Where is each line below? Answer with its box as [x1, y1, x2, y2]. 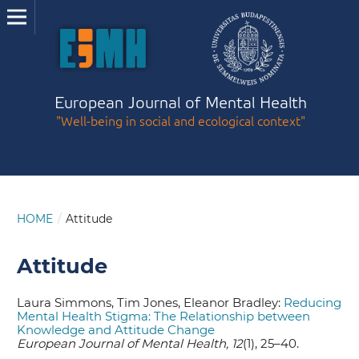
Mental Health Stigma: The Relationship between [17, 309, 311, 325]
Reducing [284, 295, 342, 311]
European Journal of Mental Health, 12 [17, 336, 244, 352]
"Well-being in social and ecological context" [55, 111, 305, 129]
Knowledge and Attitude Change [17, 322, 216, 338]
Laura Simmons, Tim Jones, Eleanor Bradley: [17, 295, 284, 311]
